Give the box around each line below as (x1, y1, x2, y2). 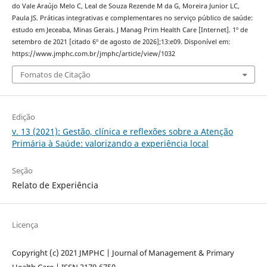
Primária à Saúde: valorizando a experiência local (11, 138, 209, 150)
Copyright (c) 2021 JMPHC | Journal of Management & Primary (11, 247, 234, 259)
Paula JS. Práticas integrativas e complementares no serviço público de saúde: (11, 13, 253, 22)
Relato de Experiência (11, 179, 98, 191)
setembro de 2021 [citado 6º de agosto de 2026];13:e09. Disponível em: (11, 37, 230, 46)
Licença (11, 219, 38, 231)
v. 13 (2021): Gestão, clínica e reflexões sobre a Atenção (11, 126, 233, 138)
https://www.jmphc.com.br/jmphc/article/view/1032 (11, 49, 175, 58)
